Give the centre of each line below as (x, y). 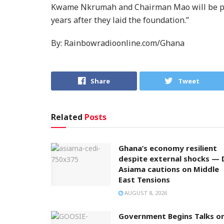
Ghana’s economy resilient (168, 148)
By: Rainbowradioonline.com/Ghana (118, 43)
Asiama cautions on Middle (169, 169)
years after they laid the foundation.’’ (120, 20)
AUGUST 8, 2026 (145, 193)
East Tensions (144, 180)
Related (67, 117)
